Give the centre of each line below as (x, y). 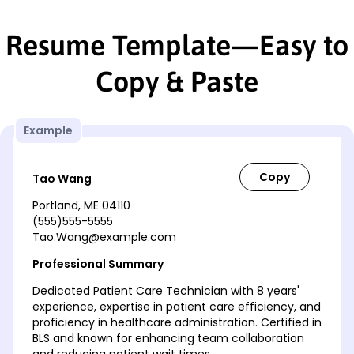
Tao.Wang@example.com (104, 237)
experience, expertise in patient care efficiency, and (177, 306)
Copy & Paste (177, 81)
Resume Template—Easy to (177, 45)
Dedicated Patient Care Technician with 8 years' (166, 290)
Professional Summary (98, 264)
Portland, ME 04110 (81, 205)
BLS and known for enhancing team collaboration (168, 338)
